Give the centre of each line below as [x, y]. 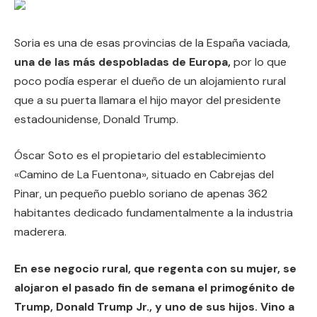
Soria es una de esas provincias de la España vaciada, [152, 42]
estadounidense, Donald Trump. [96, 119]
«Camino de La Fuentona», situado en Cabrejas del [144, 175]
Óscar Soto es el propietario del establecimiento [140, 156]
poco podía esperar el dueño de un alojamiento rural [150, 81]
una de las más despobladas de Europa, [122, 62]
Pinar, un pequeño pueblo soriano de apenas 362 [141, 194]
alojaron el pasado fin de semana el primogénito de [155, 287]
